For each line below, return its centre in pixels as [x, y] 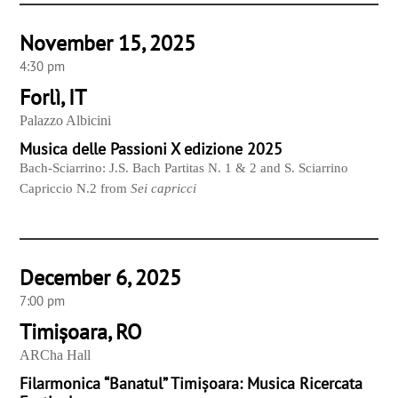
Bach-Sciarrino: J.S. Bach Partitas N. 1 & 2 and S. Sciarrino [184, 168]
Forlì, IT [53, 98]
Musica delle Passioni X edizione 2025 [151, 149]
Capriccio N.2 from [76, 189]
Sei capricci [164, 189]
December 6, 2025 [101, 278]
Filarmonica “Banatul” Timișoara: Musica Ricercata [191, 384]
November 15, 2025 [108, 44]
